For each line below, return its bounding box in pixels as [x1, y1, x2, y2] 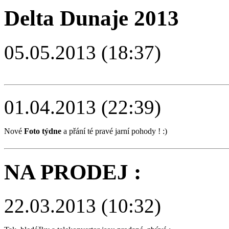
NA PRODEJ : [4, 159, 141, 184]
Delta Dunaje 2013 [4, 6, 179, 30]
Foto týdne [24, 126, 61, 135]
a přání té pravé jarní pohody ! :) [61, 126, 167, 135]
